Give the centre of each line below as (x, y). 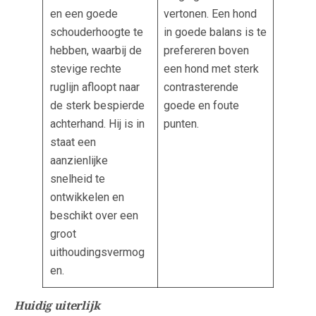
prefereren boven (206, 50)
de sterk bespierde (97, 105)
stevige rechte (86, 69)
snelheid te (78, 179)
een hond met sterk (211, 69)
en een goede (84, 14)
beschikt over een (94, 215)
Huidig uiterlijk (57, 306)
